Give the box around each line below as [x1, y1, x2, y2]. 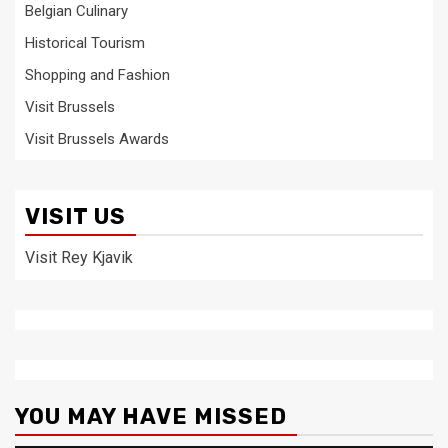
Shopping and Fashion [25, 66, 170, 84]
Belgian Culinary [25, 2, 128, 20]
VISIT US [25, 203, 126, 230]
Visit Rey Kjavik [25, 248, 133, 267]
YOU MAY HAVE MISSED [15, 403, 287, 430]
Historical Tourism [25, 34, 145, 52]
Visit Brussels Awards [25, 130, 169, 148]
